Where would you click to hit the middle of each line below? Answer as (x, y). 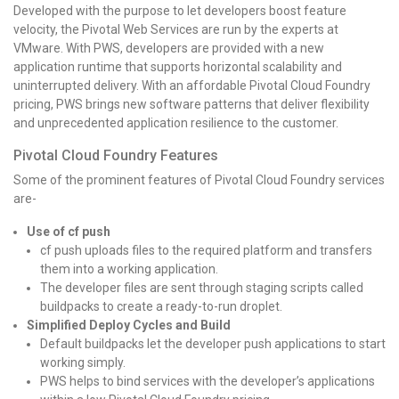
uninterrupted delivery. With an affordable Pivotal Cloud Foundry (192, 85)
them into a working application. (129, 269)
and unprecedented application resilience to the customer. (177, 122)
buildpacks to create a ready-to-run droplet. (161, 306)
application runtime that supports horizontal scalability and (178, 66)
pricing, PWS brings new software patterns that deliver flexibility (191, 104)
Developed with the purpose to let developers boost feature (180, 10)
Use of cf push (69, 231)
